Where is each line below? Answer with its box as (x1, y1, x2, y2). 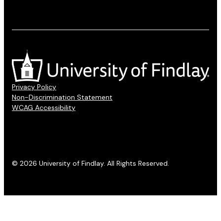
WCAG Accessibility (12, 103, 75, 112)
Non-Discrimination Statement (12, 92, 112, 102)
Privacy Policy (12, 82, 56, 91)
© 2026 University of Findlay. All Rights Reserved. (12, 158, 169, 168)
